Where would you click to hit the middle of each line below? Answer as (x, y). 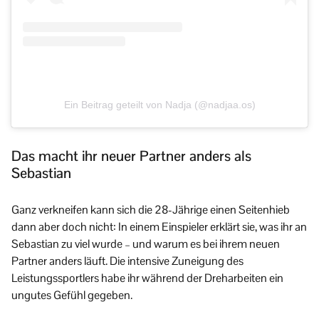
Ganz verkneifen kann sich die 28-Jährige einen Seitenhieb (151, 210)
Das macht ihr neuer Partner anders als (131, 156)
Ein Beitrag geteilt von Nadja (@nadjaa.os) (159, 105)
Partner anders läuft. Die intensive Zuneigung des (127, 261)
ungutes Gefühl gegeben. (72, 296)
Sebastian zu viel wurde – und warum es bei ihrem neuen (146, 244)
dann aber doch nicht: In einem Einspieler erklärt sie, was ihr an (159, 227)
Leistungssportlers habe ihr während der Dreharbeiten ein (147, 278)
